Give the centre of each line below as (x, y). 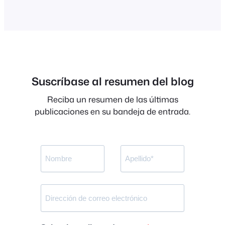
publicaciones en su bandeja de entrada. (113, 111)
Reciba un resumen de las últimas (113, 99)
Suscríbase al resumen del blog (113, 81)
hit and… (54, 11)
